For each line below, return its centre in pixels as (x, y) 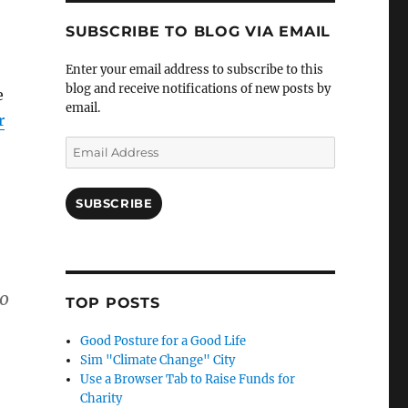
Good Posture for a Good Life (163, 342)
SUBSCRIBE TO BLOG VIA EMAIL (198, 32)
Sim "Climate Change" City (158, 361)
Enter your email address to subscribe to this (194, 70)
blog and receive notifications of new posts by (198, 89)
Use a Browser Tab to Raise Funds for (188, 380)
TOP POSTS (112, 303)
